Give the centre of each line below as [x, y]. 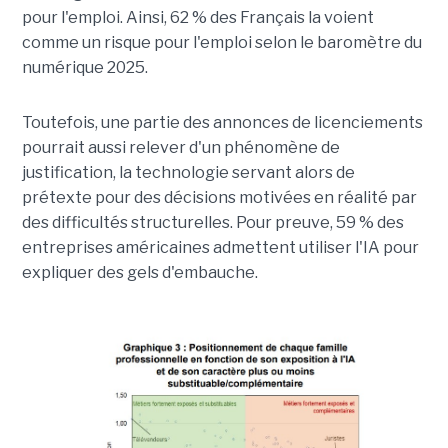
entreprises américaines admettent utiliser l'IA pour [220, 247]
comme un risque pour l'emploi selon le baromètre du [221, 42]
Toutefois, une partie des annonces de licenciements [222, 122]
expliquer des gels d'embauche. [139, 272]
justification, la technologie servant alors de [188, 172]
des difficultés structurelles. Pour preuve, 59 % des [212, 222]
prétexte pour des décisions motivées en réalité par [219, 197]
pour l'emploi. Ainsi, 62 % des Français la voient [197, 17]
